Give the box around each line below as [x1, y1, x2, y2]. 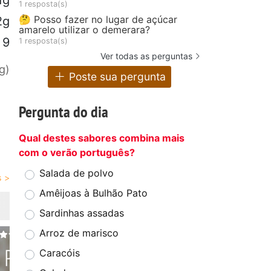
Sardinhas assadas [39, 207, 124, 220]
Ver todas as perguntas [100, 50, 192, 61]
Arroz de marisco [39, 227, 119, 240]
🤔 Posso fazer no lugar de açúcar [19, 13, 177, 25]
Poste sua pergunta [66, 70, 166, 83]
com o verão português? [19, 146, 135, 159]
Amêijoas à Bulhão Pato [39, 187, 148, 200]
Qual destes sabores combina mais [19, 132, 184, 145]
